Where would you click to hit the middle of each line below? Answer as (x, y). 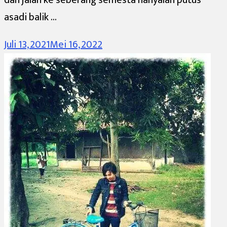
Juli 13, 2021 (27, 44)
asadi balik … (30, 17)
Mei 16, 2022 (76, 44)
